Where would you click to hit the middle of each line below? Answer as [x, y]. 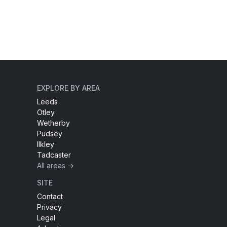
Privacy [49, 207]
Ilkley [46, 144]
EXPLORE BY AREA [68, 88]
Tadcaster [54, 155]
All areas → [55, 166]
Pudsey [50, 134]
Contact [50, 197]
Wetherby [53, 123]
